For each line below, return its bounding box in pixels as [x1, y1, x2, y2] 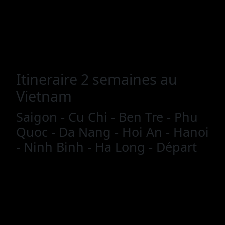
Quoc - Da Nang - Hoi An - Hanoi [16, 123, 209, 140]
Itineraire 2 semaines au [16, 69, 177, 89]
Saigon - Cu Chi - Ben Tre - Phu [16, 108, 198, 125]
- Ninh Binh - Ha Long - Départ [16, 138, 197, 155]
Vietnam [16, 86, 72, 106]
